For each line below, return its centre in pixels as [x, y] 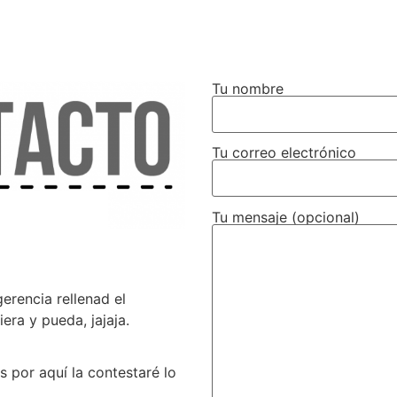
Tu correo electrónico [284, 153]
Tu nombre [248, 89]
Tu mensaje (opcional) [286, 217]
